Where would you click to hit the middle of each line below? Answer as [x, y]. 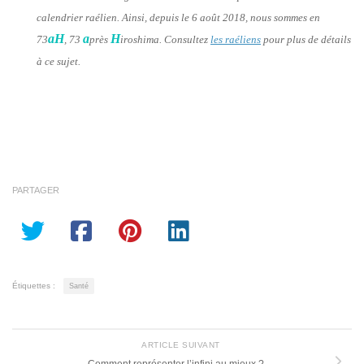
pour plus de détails [306, 39]
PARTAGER [36, 190]
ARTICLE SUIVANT [182, 345]
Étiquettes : [34, 285]
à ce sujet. [58, 61]
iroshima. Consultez [165, 39]
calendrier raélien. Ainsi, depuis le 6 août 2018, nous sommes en [178, 17]
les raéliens [236, 39]
